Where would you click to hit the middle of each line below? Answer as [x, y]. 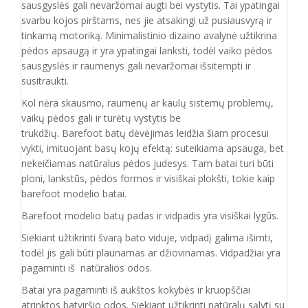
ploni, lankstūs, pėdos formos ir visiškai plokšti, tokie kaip [148, 178]
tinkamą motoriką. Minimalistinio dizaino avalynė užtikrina [149, 35]
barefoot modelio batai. [74, 194]
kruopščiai [228, 290]
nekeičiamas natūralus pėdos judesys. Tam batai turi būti [147, 163]
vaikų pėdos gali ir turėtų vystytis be [101, 118]
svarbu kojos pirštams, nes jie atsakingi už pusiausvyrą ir [147, 20]
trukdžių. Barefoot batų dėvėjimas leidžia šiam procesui [145, 133]
